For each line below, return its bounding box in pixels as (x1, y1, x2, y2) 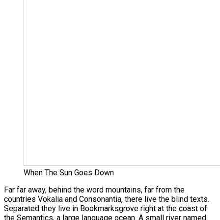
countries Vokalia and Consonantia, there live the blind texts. (4, 194, 209, 204)
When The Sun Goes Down (24, 168, 114, 178)
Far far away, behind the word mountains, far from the (4, 185, 185, 195)
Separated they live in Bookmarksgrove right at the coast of (4, 204, 207, 214)
